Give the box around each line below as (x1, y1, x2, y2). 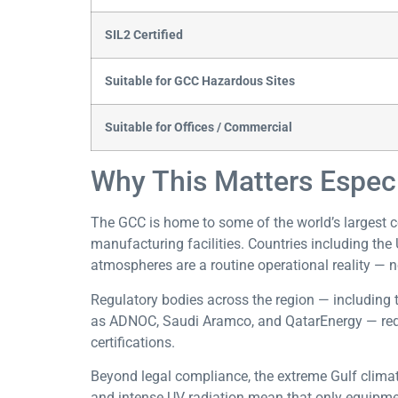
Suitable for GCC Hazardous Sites (105, 74, 295, 90)
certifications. (91, 333, 175, 351)
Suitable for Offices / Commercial (105, 120, 292, 136)
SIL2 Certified (105, 28, 183, 44)
